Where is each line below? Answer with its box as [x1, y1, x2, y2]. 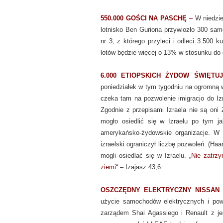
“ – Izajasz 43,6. [116, 163, 163, 171]
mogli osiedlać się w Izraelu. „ [101, 152, 192, 159]
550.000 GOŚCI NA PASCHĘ [101, 14, 189, 22]
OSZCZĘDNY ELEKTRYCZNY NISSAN [101, 186, 220, 194]
